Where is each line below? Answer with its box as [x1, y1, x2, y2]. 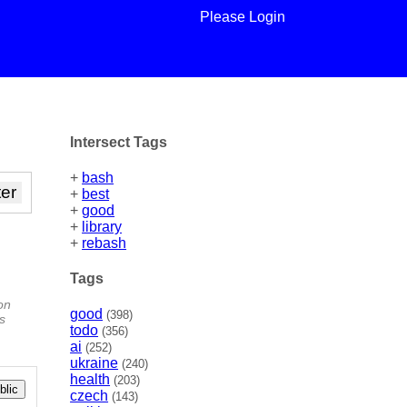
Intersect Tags [70, 134, 168, 150]
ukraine [70, 355, 119, 372]
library [82, 218, 123, 234]
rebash [82, 234, 127, 251]
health [70, 372, 111, 388]
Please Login [199, 9, 285, 25]
